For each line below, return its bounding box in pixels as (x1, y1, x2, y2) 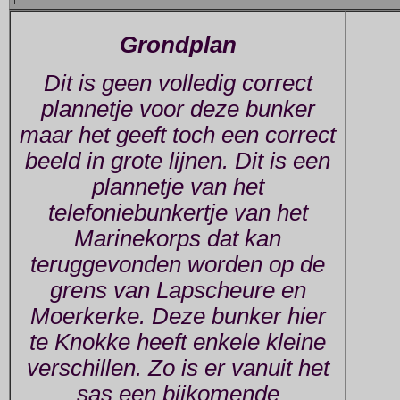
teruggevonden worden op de (30, 251, 325, 277)
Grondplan (119, 32, 237, 58)
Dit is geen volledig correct (43, 70, 312, 96)
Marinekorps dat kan (74, 225, 281, 251)
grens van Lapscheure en (49, 277, 306, 303)
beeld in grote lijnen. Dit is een (25, 147, 330, 173)
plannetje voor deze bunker (40, 96, 315, 121)
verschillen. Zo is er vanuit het (26, 354, 329, 380)
